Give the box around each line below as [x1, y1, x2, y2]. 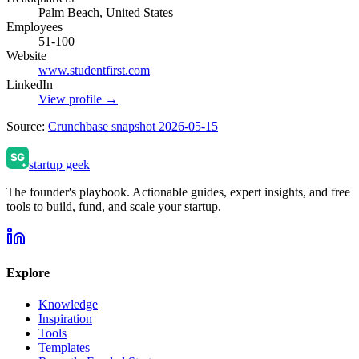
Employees [6, 19, 63, 34]
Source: [6, 119, 48, 133]
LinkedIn [6, 77, 53, 91]
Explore [6, 266, 50, 280]
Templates [38, 341, 90, 355]
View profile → [38, 91, 118, 106]
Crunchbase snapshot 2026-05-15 [48, 119, 218, 133]
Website [6, 48, 46, 63]
